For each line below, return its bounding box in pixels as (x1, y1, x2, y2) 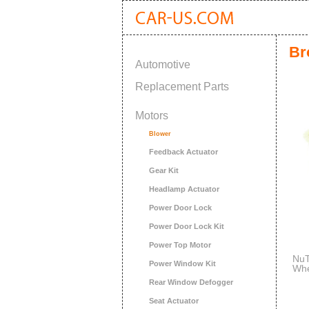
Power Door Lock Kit (149, 222, 224, 230)
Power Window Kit (149, 259, 216, 268)
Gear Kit (149, 166, 179, 175)
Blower (149, 130, 171, 137)
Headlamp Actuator (149, 185, 219, 193)
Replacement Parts (135, 81, 229, 92)
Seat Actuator (149, 297, 199, 305)
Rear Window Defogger (149, 278, 233, 286)
